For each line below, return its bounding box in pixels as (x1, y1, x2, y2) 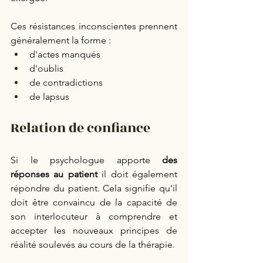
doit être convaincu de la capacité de (11, 197, 177, 208)
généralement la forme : (11, 35, 113, 46)
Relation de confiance (11, 118, 153, 139)
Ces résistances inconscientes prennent (11, 21, 177, 32)
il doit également (97, 168, 178, 180)
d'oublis (29, 63, 63, 75)
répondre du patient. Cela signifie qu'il (11, 183, 177, 194)
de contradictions (29, 77, 105, 89)
